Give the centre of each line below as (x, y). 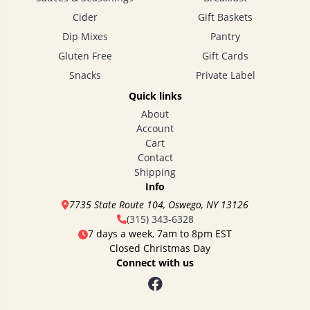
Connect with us (155, 263)
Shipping (155, 172)
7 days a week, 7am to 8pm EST (160, 234)
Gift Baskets (225, 17)
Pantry (225, 36)
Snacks (85, 75)
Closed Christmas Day (160, 248)
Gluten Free (85, 55)
